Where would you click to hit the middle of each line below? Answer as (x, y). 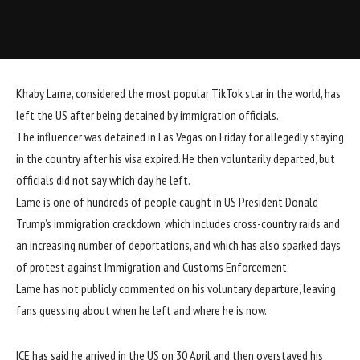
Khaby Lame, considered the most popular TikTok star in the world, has (178, 94)
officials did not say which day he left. (103, 180)
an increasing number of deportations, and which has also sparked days (178, 245)
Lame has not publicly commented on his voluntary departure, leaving (176, 289)
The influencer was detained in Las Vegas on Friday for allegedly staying (180, 137)
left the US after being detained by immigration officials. (147, 115)
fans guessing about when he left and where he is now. (141, 311)
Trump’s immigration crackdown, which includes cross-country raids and (178, 224)
